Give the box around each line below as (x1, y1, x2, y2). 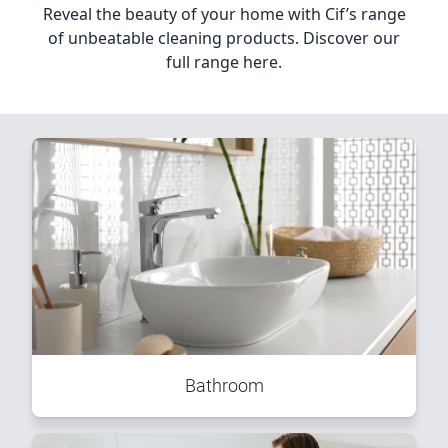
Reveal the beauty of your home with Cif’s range (42, 2, 406, 25)
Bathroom (184, 374, 264, 396)
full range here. (166, 50, 282, 73)
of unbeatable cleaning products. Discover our (48, 26, 400, 49)
